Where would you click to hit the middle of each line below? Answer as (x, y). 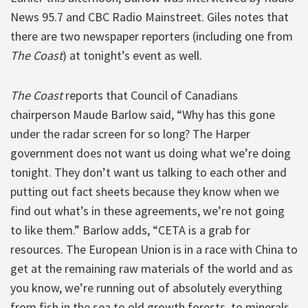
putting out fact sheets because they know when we (145, 191)
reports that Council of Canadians (152, 95)
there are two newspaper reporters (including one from (152, 36)
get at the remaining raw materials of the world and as (152, 268)
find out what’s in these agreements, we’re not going (147, 210)
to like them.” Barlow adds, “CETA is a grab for (130, 230)
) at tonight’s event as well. (132, 55)
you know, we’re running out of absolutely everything (146, 287)
